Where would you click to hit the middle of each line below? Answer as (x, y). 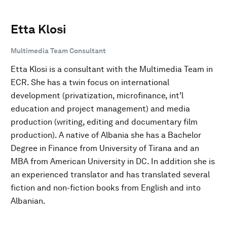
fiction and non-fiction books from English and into (106, 187)
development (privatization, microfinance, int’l (97, 95)
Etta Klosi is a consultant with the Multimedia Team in (112, 69)
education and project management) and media (100, 108)
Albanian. (28, 201)
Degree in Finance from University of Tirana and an (105, 148)
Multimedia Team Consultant (58, 50)
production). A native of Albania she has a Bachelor (106, 135)
